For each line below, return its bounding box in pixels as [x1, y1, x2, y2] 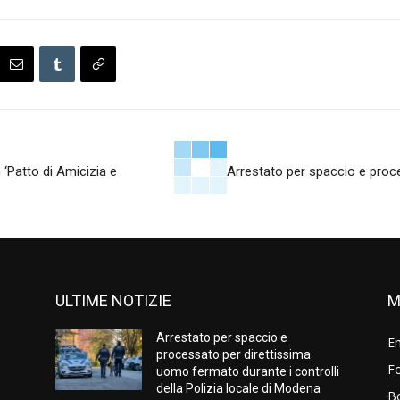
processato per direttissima [156, 347, 312, 362]
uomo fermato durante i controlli [156, 364, 340, 379]
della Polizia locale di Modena [156, 381, 321, 396]
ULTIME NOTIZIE [55, 291, 171, 311]
